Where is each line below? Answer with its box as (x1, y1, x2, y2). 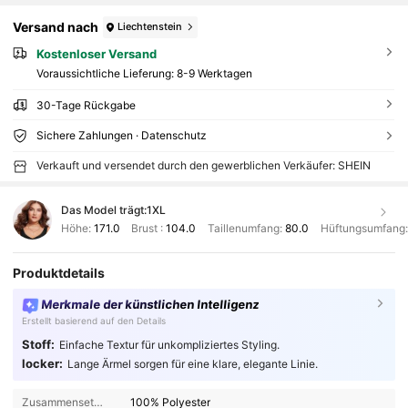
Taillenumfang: (204, 221, 285, 236)
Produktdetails (13, 265, 106, 281)
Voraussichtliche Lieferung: (36, 66, 177, 81)
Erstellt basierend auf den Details (21, 314, 166, 326)
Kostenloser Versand (36, 46, 157, 61)
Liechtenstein (117, 20, 183, 34)
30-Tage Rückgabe (36, 98, 136, 113)
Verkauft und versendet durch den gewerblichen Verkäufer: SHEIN (36, 158, 371, 173)
